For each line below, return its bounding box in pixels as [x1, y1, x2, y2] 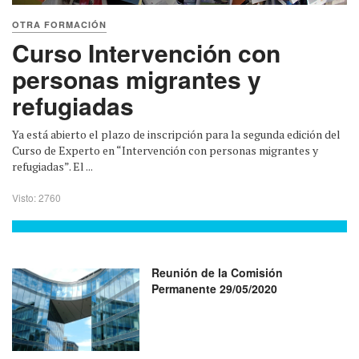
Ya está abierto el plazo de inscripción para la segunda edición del [12, 126, 341, 142]
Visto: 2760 [12, 190, 61, 204]
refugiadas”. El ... [12, 158, 93, 174]
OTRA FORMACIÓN [12, 18, 107, 30]
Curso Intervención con [12, 34, 280, 70]
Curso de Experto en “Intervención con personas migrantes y [12, 142, 318, 158]
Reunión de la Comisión [151, 264, 284, 280]
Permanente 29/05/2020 [151, 280, 278, 296]
